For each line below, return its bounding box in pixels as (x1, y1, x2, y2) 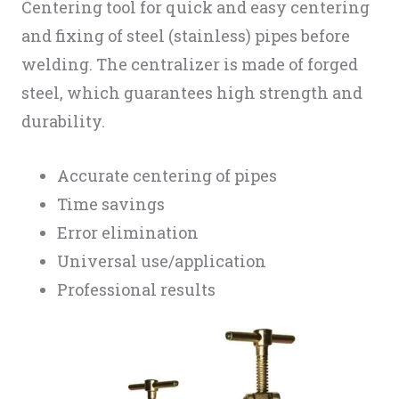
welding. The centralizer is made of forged (21, 53, 358, 76)
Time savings (57, 193, 165, 216)
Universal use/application (57, 250, 266, 273)
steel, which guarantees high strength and (21, 82, 362, 104)
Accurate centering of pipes (57, 165, 277, 187)
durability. (21, 110, 105, 133)
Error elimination (57, 222, 199, 244)
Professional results (57, 279, 216, 301)
